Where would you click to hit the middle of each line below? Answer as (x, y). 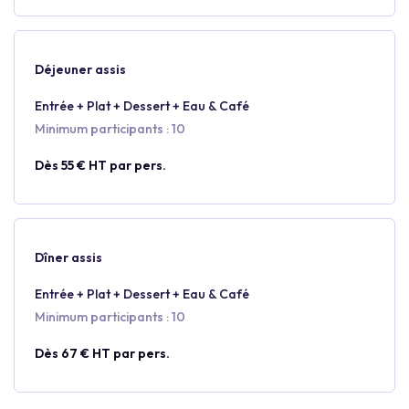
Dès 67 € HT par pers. (102, 353)
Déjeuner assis (80, 69)
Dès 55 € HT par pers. (100, 165)
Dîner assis (68, 257)
